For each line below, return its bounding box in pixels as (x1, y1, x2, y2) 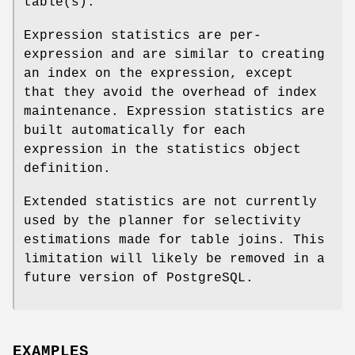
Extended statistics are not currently (24, 195, 317, 210)
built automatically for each (24, 124, 246, 139)
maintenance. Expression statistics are (24, 105, 325, 120)
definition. (24, 162, 111, 177)
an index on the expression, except (24, 67, 293, 82)
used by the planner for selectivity (24, 214, 301, 229)
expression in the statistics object (24, 143, 301, 158)
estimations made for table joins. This (24, 233, 325, 248)
